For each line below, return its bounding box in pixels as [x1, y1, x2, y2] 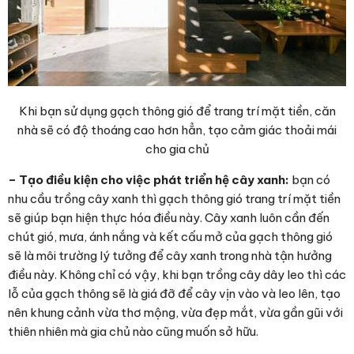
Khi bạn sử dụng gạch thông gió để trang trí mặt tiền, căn [18, 103, 336, 119]
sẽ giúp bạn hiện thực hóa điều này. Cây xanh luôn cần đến [8, 209, 330, 225]
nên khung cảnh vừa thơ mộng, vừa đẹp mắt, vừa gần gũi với [8, 304, 343, 320]
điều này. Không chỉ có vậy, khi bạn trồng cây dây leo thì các [8, 266, 346, 282]
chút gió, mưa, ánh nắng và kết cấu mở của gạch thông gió [8, 228, 333, 244]
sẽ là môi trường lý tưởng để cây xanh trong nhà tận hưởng [8, 247, 332, 263]
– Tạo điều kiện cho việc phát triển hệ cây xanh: [8, 171, 292, 187]
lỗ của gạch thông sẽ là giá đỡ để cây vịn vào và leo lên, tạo [8, 285, 341, 301]
